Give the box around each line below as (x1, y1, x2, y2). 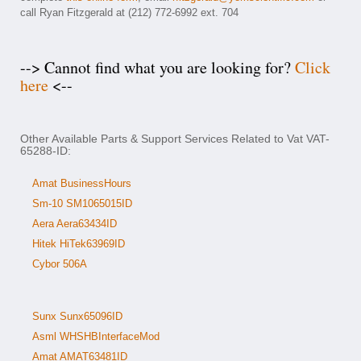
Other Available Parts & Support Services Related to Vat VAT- (20, 132, 330, 145)
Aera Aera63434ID (32, 218, 117, 230)
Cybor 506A (32, 258, 87, 270)
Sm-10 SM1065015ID (32, 197, 132, 210)
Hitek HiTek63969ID (32, 238, 125, 250)
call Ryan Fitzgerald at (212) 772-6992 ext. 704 (20, 6, 239, 19)
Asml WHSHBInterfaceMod (32, 330, 160, 342)
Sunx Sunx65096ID (32, 310, 122, 322)
